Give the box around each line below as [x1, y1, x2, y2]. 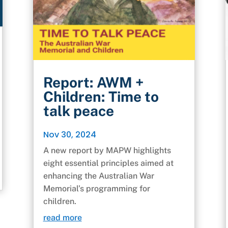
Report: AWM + [43, 74, 144, 91]
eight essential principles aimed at [43, 158, 174, 168]
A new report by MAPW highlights [43, 146, 171, 156]
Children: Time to [43, 88, 159, 105]
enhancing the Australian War [43, 171, 154, 181]
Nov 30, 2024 [43, 129, 96, 141]
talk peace [43, 102, 114, 120]
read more [43, 213, 82, 223]
